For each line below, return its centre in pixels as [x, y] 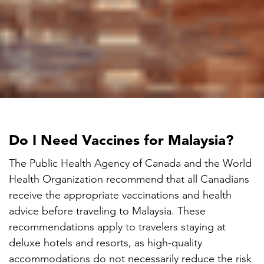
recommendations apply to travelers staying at [117, 227]
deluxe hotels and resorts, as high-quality [105, 243]
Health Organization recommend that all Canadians [129, 179]
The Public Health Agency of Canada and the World [130, 164]
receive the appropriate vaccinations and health [120, 195]
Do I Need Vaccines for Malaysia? [121, 142]
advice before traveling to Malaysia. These [107, 211]
